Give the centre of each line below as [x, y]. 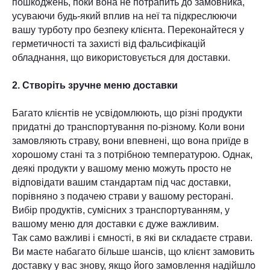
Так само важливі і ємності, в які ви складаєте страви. [132, 238]
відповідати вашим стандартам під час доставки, [121, 182]
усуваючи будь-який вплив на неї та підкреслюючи [124, 16]
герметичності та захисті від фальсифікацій [109, 44]
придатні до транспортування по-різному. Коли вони [128, 127]
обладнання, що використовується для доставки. [121, 58]
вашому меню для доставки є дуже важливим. [115, 224]
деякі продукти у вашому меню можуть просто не [122, 168]
